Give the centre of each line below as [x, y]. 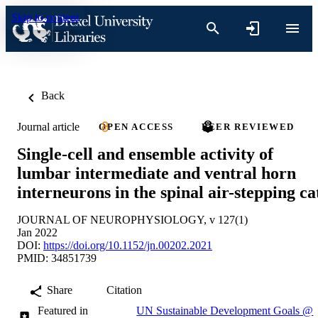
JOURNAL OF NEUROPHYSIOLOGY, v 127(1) [132, 219]
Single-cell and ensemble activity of [145, 154]
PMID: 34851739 [57, 258]
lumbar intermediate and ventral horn [157, 173]
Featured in [63, 310]
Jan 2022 [37, 232]
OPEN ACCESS [136, 127]
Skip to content [45, 17]
